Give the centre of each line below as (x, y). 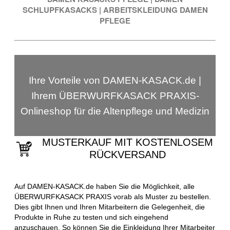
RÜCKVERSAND (128, 154)
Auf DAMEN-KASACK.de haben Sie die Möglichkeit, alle (104, 186)
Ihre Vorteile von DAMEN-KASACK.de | (115, 80)
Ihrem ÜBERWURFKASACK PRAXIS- (115, 95)
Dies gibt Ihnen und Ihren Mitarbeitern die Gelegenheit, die (110, 207)
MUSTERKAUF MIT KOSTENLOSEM (128, 142)
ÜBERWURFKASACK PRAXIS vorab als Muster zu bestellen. (113, 196)
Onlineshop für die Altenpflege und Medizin (115, 111)
